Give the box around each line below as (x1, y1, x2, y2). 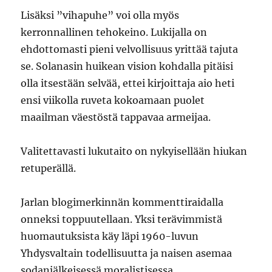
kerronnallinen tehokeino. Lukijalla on (21, 26, 208, 38)
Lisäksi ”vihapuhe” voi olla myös (21, 9, 180, 21)
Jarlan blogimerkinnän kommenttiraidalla (21, 196, 224, 208)
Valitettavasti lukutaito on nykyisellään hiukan (21, 145, 248, 157)
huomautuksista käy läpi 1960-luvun (21, 230, 199, 242)
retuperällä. (21, 162, 76, 174)
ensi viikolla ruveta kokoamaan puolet (21, 94, 205, 106)
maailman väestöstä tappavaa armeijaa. (21, 111, 211, 123)
